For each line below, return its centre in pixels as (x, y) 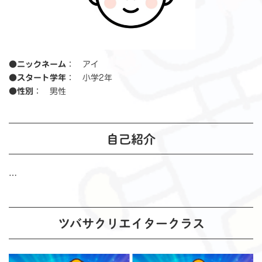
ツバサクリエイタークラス (131, 224)
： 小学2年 (89, 78)
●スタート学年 (37, 78)
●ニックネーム (37, 65)
